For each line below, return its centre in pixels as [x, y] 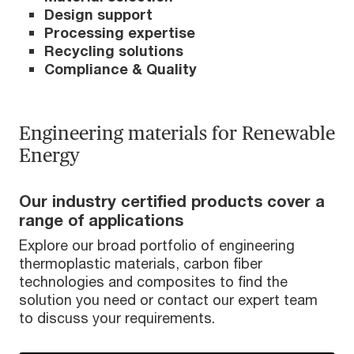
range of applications [101, 220]
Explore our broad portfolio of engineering [157, 245]
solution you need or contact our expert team [168, 300]
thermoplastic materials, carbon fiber [141, 264]
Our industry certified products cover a [172, 201]
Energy [49, 156]
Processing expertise [120, 33]
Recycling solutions [116, 51]
